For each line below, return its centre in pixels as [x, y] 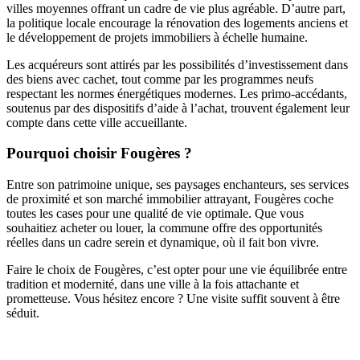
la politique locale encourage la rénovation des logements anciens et [177, 22]
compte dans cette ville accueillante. [97, 122]
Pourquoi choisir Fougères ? [99, 153]
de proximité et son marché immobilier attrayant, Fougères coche [170, 199]
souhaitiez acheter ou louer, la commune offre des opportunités [164, 228]
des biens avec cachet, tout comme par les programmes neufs [160, 79]
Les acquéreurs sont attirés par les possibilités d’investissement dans [177, 64]
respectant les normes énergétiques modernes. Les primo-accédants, [177, 93]
